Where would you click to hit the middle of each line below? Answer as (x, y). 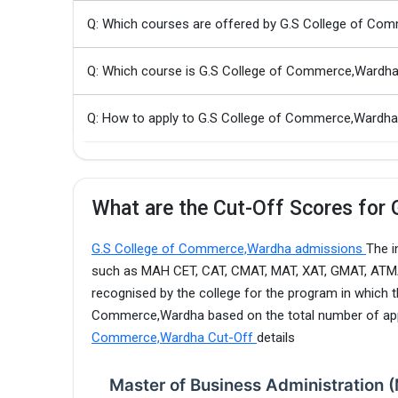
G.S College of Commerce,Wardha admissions (229, 248)
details (276, 337)
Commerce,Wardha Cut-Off (174, 337)
